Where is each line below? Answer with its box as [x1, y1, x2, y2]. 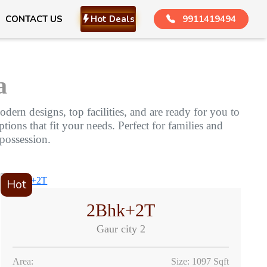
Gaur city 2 [96, 223, 145, 235]
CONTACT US [5, 13, 63, 25]
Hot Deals [91, 13, 135, 25]
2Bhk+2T [86, 200, 156, 221]
